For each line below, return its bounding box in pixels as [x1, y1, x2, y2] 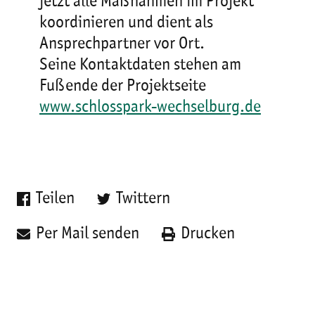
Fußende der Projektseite [39, 78, 206, 95]
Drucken [181, 226, 236, 243]
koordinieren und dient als [39, 15, 213, 32]
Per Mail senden [36, 226, 140, 243]
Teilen [36, 191, 75, 207]
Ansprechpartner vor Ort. [39, 36, 205, 53]
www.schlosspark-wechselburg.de [39, 99, 261, 116]
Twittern [116, 191, 171, 207]
